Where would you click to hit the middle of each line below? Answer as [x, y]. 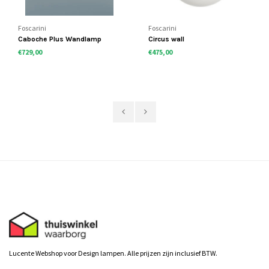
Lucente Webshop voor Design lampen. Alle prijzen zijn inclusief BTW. [113, 253]
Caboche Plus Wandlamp [60, 39]
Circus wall [167, 39]
